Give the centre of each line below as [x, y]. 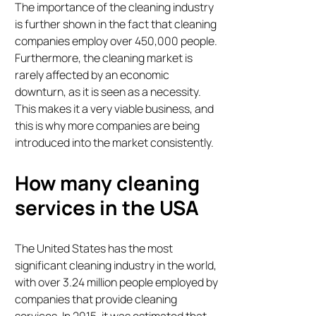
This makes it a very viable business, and [115, 109]
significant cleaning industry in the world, [116, 266]
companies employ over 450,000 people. [116, 41]
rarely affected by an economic [92, 75]
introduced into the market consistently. [115, 143]
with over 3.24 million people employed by [117, 282]
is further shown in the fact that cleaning [116, 24]
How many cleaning [108, 183]
